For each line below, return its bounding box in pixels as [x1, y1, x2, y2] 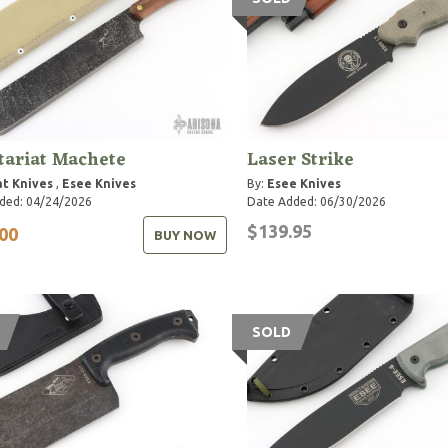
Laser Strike [246, 143, 354, 176]
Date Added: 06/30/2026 [246, 194, 386, 208]
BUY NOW [153, 227, 216, 242]
